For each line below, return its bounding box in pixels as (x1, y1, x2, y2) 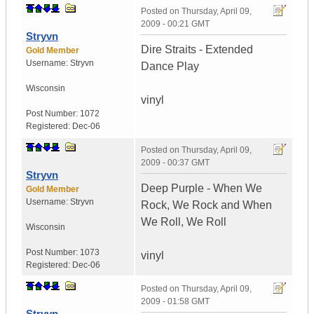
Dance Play (141, 60, 199, 73)
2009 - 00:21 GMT (141, 19, 210, 29)
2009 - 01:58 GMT (141, 296, 210, 307)
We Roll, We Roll (141, 216, 226, 228)
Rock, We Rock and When (141, 199, 272, 212)
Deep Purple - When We (141, 182, 262, 195)
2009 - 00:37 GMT (141, 158, 210, 168)
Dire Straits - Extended (141, 43, 253, 56)
